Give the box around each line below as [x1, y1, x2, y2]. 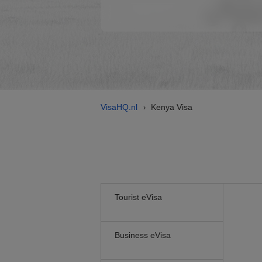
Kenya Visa [151, 102, 192, 112]
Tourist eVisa [115, 192, 162, 202]
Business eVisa [115, 230, 171, 240]
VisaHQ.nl [101, 102, 137, 112]
